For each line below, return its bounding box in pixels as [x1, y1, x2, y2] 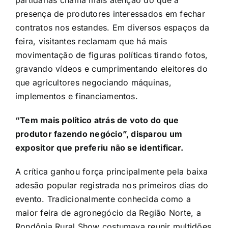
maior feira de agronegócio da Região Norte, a [15, 207, 201, 218]
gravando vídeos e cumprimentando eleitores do [15, 63, 208, 74]
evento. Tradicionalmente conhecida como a [15, 193, 191, 204]
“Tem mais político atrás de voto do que [15, 115, 179, 125]
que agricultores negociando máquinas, [15, 77, 172, 88]
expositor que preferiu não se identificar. [15, 142, 184, 153]
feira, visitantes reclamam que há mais [15, 36, 167, 46]
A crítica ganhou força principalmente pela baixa [15, 166, 208, 177]
